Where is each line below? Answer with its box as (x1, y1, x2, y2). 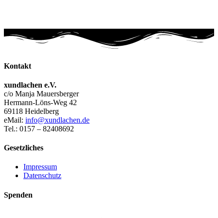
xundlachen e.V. (4, 80, 56, 89)
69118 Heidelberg (4, 107, 59, 115)
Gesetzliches (4, 144, 43, 152)
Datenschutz (23, 171, 61, 180)
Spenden (4, 190, 33, 199)
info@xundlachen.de (25, 115, 90, 124)
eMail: (4, 115, 25, 124)
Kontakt (4, 61, 31, 70)
